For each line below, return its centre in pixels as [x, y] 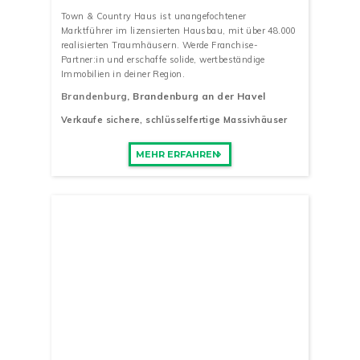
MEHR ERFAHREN [177, 154]
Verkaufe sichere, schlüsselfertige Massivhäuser [174, 120]
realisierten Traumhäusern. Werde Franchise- [160, 45]
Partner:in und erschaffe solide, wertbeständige [163, 59]
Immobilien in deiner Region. [123, 74]
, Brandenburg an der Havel [196, 96]
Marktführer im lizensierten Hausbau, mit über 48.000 [179, 30]
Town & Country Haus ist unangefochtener [154, 16]
